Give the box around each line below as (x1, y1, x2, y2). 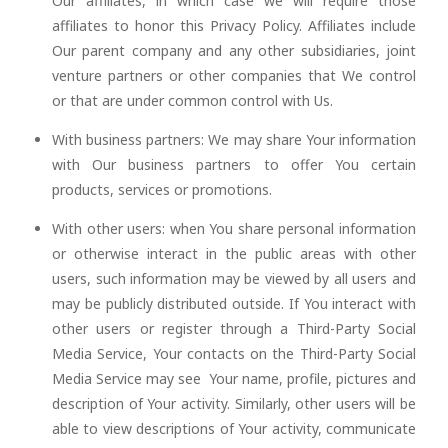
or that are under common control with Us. (52, 91, 333, 110)
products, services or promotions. (52, 180, 272, 199)
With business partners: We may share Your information (52, 130, 416, 149)
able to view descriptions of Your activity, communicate (52, 419, 416, 438)
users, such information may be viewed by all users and (52, 269, 416, 288)
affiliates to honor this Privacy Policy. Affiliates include (52, 16, 416, 35)
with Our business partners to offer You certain (52, 155, 416, 174)
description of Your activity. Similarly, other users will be (52, 394, 416, 413)
